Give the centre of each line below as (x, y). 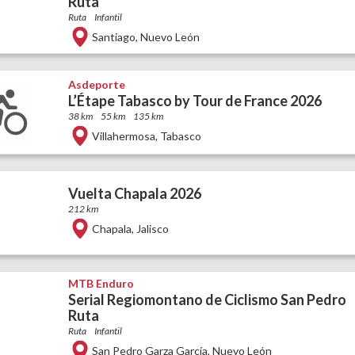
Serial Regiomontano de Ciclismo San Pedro (207, 300)
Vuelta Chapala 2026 (134, 193)
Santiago (113, 37)
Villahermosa (123, 136)
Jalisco (152, 228)
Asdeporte (96, 84)
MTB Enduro (101, 283)
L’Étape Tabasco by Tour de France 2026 (195, 100)
